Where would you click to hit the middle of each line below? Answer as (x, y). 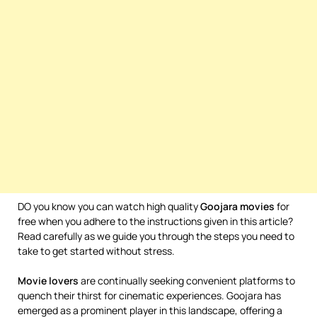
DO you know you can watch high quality (109, 206)
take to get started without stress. (96, 251)
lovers (65, 281)
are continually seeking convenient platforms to (188, 281)
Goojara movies (237, 206)
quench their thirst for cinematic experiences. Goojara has (149, 295)
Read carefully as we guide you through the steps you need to (156, 236)
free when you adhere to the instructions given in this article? (155, 221)
